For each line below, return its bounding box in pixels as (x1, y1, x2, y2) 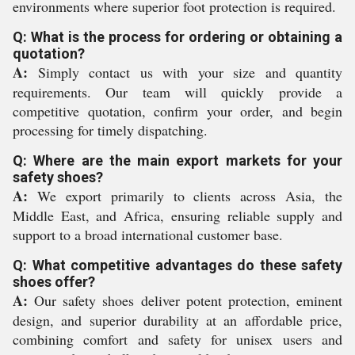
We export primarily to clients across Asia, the (28, 186, 342, 205)
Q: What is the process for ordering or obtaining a (13, 29, 342, 45)
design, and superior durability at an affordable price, (13, 311, 342, 330)
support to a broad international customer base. (13, 225, 283, 244)
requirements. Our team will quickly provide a (13, 82, 342, 101)
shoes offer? (13, 273, 95, 290)
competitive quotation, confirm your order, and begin (13, 101, 342, 120)
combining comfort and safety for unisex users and (13, 330, 342, 349)
